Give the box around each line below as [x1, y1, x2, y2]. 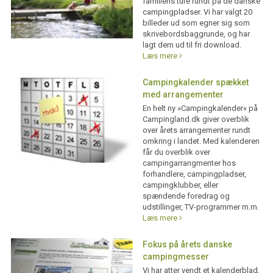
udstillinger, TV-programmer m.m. [142, 202, 259, 212]
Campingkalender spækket [142, 77, 249, 88]
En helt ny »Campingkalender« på [142, 104, 258, 113]
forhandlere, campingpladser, [142, 169, 246, 179]
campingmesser [142, 252, 209, 262]
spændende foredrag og [142, 191, 230, 201]
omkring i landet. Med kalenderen [142, 136, 260, 146]
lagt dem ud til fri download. [142, 40, 241, 50]
